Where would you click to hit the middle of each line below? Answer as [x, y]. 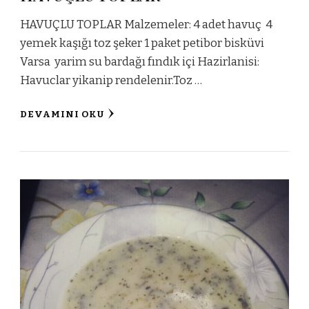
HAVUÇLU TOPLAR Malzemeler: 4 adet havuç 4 [146, 25]
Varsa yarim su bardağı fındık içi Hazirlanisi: [140, 62]
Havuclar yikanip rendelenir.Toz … [111, 81]
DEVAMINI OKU [62, 115]
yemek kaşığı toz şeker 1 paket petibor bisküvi [142, 43]
